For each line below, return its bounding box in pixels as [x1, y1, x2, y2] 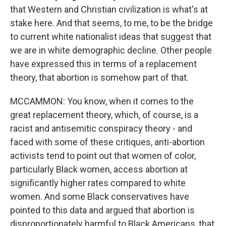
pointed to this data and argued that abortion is [10, 205, 195, 215]
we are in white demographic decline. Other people [10, 45, 212, 55]
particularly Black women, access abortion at [10, 164, 188, 175]
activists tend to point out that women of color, [10, 150, 196, 161]
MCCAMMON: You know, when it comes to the [10, 96, 194, 106]
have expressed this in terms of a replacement [10, 59, 197, 69]
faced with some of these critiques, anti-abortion [10, 137, 205, 147]
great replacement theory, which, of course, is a [10, 109, 198, 120]
